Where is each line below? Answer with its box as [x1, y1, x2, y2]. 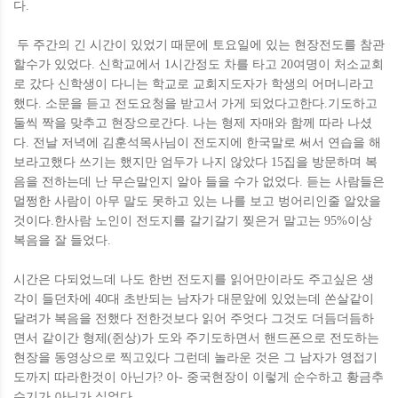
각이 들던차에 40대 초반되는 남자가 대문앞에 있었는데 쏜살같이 [13, 292, 374, 306]
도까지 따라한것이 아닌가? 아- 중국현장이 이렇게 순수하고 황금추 [13, 370, 384, 384]
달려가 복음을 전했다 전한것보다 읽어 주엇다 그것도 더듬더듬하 [13, 312, 374, 325]
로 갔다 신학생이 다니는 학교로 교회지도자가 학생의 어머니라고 [13, 77, 374, 91]
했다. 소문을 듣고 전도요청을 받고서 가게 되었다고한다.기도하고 [13, 97, 378, 110]
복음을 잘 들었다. [13, 234, 111, 247]
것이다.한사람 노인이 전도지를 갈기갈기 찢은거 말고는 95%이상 [13, 214, 372, 227]
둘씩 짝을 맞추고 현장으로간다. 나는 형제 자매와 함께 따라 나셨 [13, 116, 372, 130]
